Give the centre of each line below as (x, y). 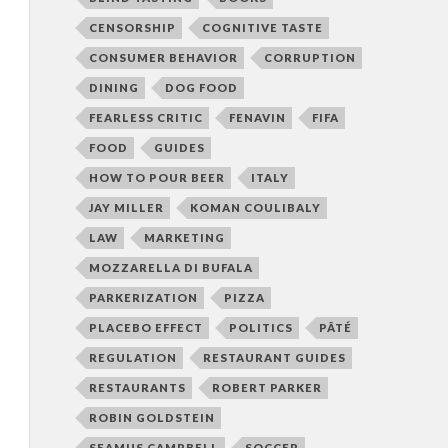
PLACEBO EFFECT (145, 327)
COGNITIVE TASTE (262, 27)
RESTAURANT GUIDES (274, 357)
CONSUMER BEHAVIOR (163, 57)
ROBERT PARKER (266, 387)
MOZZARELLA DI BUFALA (170, 267)
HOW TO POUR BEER (156, 177)
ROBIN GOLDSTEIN (151, 417)
